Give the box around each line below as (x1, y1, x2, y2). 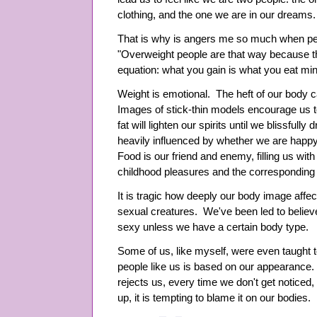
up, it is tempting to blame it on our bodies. (117, 292, 311, 304)
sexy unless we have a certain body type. (117, 221, 309, 233)
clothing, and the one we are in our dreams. (117, 9, 316, 21)
